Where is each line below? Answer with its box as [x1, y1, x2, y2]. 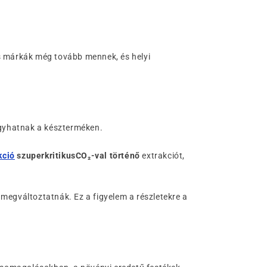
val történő [95, 151, 140, 160]
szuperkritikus [17, 151, 76, 160]
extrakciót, [139, 151, 185, 160]
